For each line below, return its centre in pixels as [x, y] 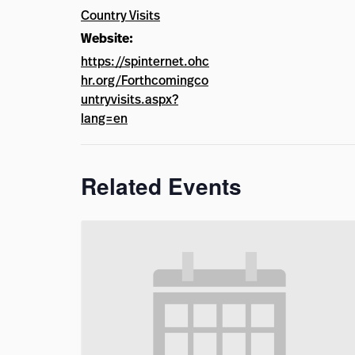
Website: [107, 38]
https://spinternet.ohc [145, 61]
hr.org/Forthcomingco [145, 80]
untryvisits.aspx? [130, 99]
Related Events [161, 186]
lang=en [104, 118]
